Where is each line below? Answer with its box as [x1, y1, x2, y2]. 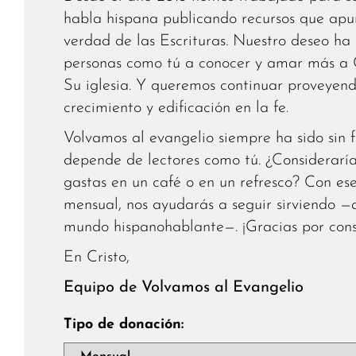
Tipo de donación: [64, 316, 184, 332]
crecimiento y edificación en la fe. [64, 99, 288, 116]
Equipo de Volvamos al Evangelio [64, 279, 304, 296]
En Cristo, [64, 249, 130, 265]
